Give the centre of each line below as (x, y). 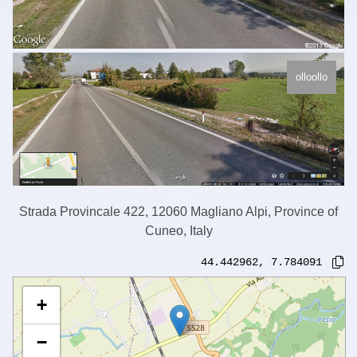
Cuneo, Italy (178, 230)
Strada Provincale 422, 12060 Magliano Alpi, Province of (178, 211)
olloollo (312, 77)
